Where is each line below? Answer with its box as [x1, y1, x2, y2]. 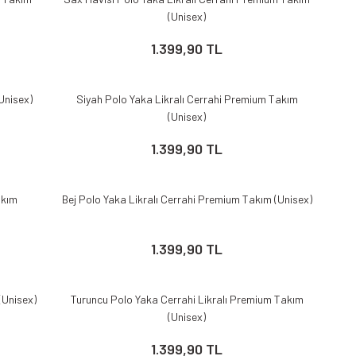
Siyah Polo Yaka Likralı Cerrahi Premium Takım [75, 92, 298, 106]
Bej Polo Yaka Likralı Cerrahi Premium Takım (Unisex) [61, 192, 312, 206]
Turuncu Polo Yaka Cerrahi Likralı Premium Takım [70, 292, 304, 306]
